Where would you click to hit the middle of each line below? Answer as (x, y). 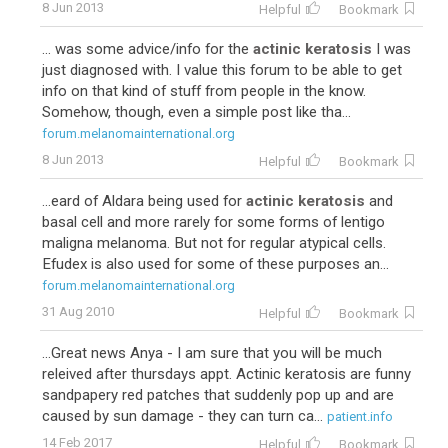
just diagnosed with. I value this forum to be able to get (222, 70)
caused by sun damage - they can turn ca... (182, 416)
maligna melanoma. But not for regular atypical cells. (214, 243)
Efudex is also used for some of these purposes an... (215, 264)
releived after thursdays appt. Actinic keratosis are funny (226, 374)
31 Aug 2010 (78, 311)
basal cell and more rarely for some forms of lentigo (213, 222)
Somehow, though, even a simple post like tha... (196, 112)
